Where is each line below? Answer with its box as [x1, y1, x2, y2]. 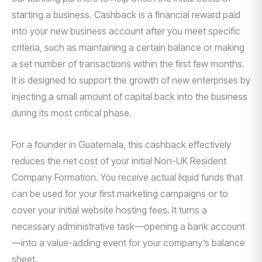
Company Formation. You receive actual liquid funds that [12, 171, 243, 183]
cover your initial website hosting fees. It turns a [12, 204, 207, 216]
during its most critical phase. [12, 107, 132, 119]
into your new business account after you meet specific [12, 25, 240, 37]
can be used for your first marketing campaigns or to [12, 188, 228, 199]
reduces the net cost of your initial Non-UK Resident [12, 155, 226, 167]
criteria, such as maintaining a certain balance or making [12, 42, 244, 53]
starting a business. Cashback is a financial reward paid [12, 9, 240, 20]
